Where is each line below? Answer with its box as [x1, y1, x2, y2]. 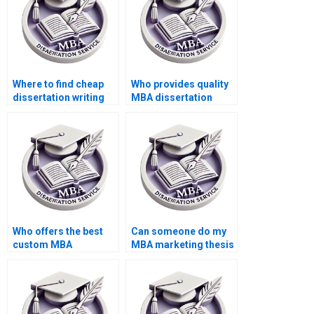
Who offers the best [13, 226, 103, 238]
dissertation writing [13, 92, 104, 104]
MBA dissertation [131, 92, 212, 104]
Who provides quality [131, 78, 228, 90]
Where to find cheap [13, 78, 104, 90]
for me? [131, 252, 168, 264]
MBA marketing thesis [131, 239, 234, 251]
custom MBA [13, 239, 72, 251]
